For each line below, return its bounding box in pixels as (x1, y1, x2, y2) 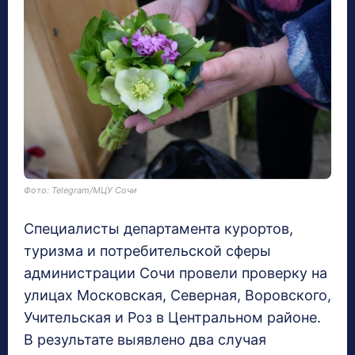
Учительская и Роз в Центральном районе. (24, 309, 321, 326)
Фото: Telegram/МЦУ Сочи (24, 185, 137, 197)
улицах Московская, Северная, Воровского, (24, 287, 331, 304)
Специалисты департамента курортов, (24, 220, 293, 238)
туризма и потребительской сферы (24, 242, 271, 260)
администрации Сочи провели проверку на (24, 265, 327, 282)
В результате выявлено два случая (24, 331, 266, 349)
